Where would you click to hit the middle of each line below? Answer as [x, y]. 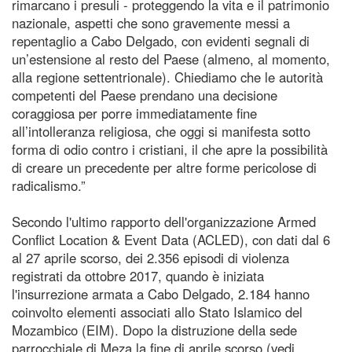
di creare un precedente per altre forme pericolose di [164, 167]
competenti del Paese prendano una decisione [145, 95]
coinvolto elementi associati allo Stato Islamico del [157, 312]
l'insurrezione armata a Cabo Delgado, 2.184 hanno [161, 293]
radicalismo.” [49, 185]
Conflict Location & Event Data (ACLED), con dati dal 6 [171, 239]
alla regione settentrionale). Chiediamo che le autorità [167, 77]
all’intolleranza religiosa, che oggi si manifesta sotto [161, 131]
